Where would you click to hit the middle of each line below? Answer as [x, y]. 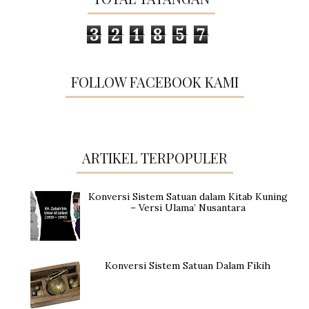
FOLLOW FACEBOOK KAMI [154, 82]
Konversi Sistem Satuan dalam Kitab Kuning [188, 197]
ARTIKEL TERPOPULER [154, 158]
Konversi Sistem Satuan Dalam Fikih [188, 265]
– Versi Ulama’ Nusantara [188, 208]
